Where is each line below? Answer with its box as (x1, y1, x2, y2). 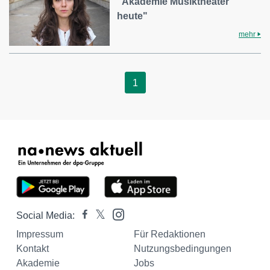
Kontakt (16, 243, 49, 254)
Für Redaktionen (133, 229, 206, 240)
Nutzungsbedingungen (133, 243, 231, 254)
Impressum (16, 229, 63, 240)
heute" (117, 10, 148, 21)
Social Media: (16, 210, 75, 221)
